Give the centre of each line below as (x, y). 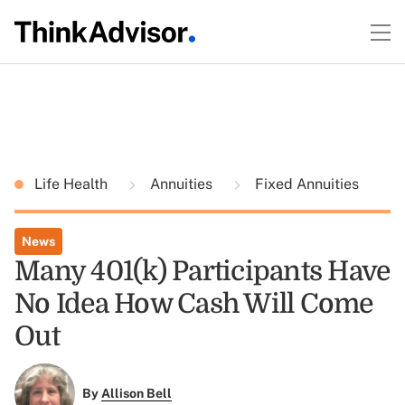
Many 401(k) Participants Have (202, 271)
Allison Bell (136, 394)
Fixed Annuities (305, 184)
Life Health (73, 184)
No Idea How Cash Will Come (194, 304)
